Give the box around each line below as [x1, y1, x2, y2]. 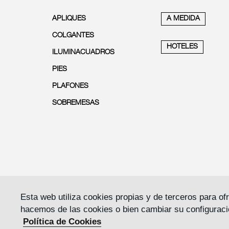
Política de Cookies [23, 217, 102, 226]
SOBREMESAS [52, 99, 99, 107]
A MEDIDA [166, 15, 200, 22]
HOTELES [166, 43, 198, 51]
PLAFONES [52, 82, 88, 90]
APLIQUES [52, 15, 86, 22]
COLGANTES [52, 32, 94, 39]
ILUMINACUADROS [52, 49, 114, 56]
